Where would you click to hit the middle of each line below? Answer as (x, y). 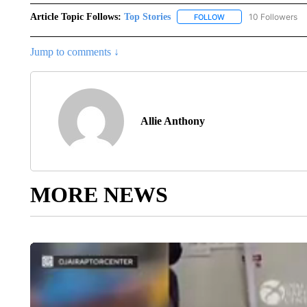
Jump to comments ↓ (74, 51)
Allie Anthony (172, 121)
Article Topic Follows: (75, 16)
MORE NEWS (99, 194)
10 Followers (273, 16)
